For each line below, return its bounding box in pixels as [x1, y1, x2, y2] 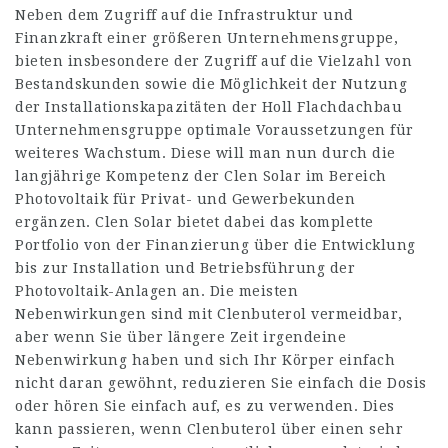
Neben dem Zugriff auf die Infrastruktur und [15, 7, 354, 23]
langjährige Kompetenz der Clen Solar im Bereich [15, 168, 387, 184]
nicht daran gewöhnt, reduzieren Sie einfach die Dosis [15, 375, 427, 391]
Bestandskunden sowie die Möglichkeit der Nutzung [15, 76, 407, 92]
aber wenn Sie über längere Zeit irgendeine [15, 329, 346, 345]
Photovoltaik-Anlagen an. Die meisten [15, 283, 298, 299]
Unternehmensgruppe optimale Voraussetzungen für [15, 122, 414, 138]
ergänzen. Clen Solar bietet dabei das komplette [15, 214, 374, 230]
